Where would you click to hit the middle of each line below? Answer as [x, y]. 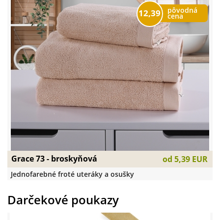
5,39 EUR [191, 159]
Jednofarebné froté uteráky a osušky [72, 174]
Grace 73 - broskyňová [54, 159]
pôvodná [182, 10]
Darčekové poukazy [63, 200]
